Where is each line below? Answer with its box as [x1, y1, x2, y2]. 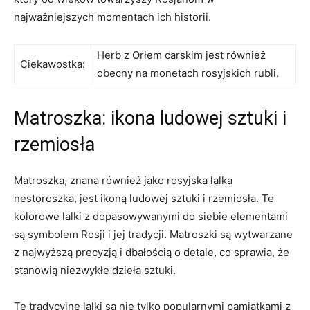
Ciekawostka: [20, 57, 85, 71]
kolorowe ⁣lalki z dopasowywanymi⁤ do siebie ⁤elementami [14, 210, 288, 223]
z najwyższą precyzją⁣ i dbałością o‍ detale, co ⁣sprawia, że [14, 246, 289, 259]
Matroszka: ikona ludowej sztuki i [14, 107, 286, 129]
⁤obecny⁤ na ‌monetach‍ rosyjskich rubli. [97, 66, 279, 80]
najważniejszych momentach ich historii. [14, 10, 211, 24]
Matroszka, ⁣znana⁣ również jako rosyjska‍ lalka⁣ [14, 174, 232, 187]
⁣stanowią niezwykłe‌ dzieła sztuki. [14, 264, 176, 277]
